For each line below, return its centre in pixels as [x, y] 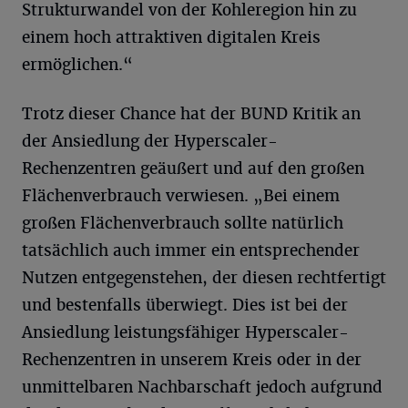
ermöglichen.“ [77, 64]
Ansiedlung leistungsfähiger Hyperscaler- [185, 332]
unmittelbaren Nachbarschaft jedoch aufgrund [202, 387]
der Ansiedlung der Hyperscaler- [150, 141]
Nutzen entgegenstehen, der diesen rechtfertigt [204, 277]
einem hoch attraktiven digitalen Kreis [171, 37]
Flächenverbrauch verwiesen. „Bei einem [181, 195]
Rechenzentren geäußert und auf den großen [193, 168]
